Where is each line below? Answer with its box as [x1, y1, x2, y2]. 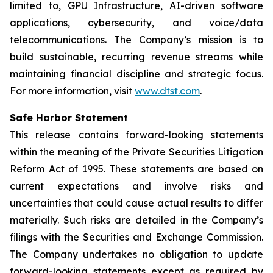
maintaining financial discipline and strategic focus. [10, 68, 263, 80]
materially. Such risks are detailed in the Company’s [10, 214, 263, 226]
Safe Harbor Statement [10, 112, 128, 124]
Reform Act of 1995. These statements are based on [10, 163, 263, 175]
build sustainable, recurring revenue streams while [10, 51, 263, 63]
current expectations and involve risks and [10, 180, 263, 192]
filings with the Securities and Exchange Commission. [10, 231, 263, 243]
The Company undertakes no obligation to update [10, 248, 263, 260]
